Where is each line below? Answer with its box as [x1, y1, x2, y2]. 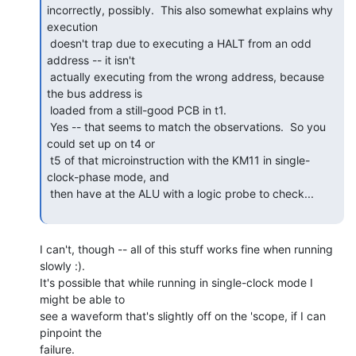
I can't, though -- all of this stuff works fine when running [40, 242, 333, 256]
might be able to [40, 292, 125, 306]
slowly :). [40, 258, 85, 273]
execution [47, 19, 98, 33]
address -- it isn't [47, 52, 135, 67]
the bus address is [47, 86, 142, 100]
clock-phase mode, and [47, 169, 169, 184]
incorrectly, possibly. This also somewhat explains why [47, 2, 333, 17]
